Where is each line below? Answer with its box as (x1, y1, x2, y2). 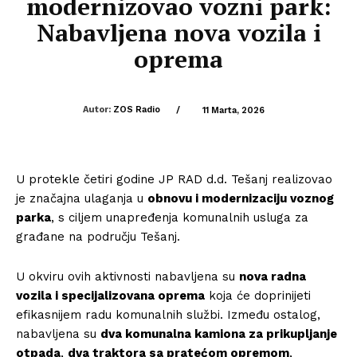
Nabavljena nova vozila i (36, 17, 321, 49)
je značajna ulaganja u (16, 190, 147, 206)
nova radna (239, 269, 306, 284)
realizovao (268, 171, 332, 186)
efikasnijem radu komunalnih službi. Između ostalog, (16, 307, 320, 322)
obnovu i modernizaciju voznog (147, 190, 334, 206)
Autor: (82, 104, 111, 115)
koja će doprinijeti (205, 288, 311, 303)
